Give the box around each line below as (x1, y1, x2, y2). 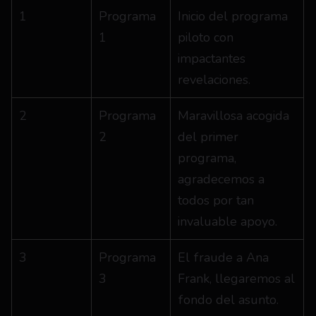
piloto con (178, 29, 233, 46)
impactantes (178, 50, 245, 67)
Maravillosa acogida (178, 107, 289, 124)
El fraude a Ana (178, 249, 269, 266)
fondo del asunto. (178, 291, 279, 308)
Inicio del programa (178, 8, 288, 25)
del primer (178, 128, 238, 145)
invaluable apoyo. (178, 213, 277, 230)
